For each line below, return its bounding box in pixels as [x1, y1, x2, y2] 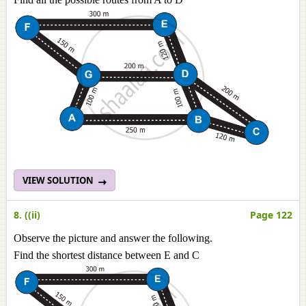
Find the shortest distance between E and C [14, 249, 199, 261]
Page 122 [250, 208, 292, 221]
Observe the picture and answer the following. [14, 232, 212, 244]
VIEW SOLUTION [23, 174, 96, 186]
